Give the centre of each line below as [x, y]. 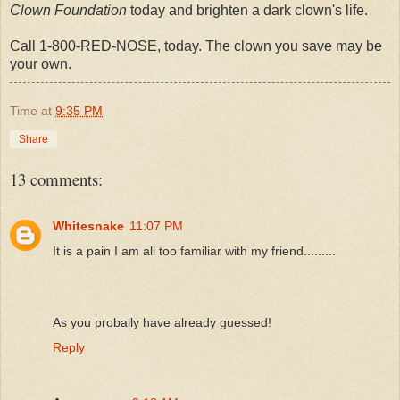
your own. [41, 63]
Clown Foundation [68, 10]
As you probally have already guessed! [162, 323]
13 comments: [56, 179]
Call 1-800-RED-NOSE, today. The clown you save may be [196, 46]
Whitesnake [88, 226]
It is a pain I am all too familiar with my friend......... [194, 251]
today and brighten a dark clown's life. [247, 10]
